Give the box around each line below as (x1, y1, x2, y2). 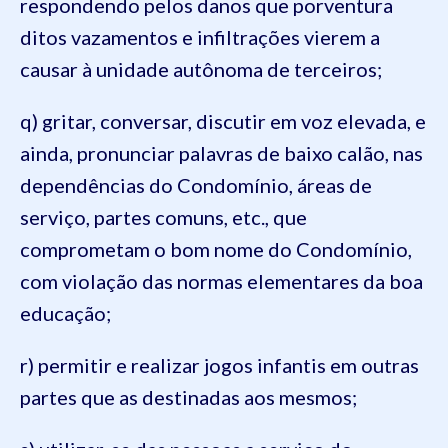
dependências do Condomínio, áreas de (20, 173, 372, 197)
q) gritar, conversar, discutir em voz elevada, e (20, 109, 426, 133)
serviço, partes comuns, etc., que (20, 205, 307, 229)
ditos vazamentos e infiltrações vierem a (20, 25, 380, 49)
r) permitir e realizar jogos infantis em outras (20, 353, 419, 377)
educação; (20, 301, 111, 325)
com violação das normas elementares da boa (20, 269, 423, 293)
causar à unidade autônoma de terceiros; (20, 57, 382, 81)
